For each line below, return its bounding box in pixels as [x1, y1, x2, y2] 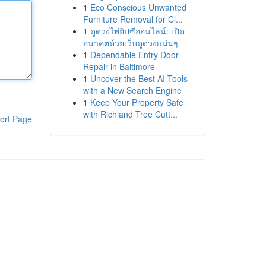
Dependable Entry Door [90, 49, 179, 61]
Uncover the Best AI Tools [90, 72, 188, 84]
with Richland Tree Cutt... [83, 108, 178, 120]
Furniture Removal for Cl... [83, 13, 183, 25]
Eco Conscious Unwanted [90, 1, 186, 13]
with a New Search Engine [83, 84, 182, 96]
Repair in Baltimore [83, 61, 155, 72]
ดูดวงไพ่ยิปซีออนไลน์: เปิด [90, 25, 185, 37]
